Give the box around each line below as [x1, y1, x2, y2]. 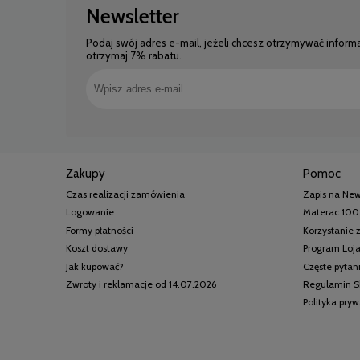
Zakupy [66, 166, 105, 182]
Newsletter [86, 3, 179, 28]
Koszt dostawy [66, 242, 128, 255]
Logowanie [66, 206, 114, 219]
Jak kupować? [66, 260, 124, 272]
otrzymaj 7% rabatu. [86, 48, 182, 62]
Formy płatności [66, 223, 133, 236]
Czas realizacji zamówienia [66, 188, 185, 201]
